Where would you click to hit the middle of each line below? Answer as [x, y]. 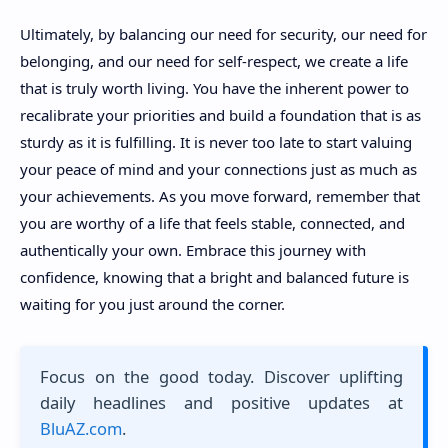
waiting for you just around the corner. [152, 303]
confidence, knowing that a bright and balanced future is [214, 276]
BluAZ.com [81, 428]
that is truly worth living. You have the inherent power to [214, 87]
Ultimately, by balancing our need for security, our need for [223, 33]
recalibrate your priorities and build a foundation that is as [220, 114]
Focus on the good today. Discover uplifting [221, 376]
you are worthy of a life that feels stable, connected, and [212, 222]
